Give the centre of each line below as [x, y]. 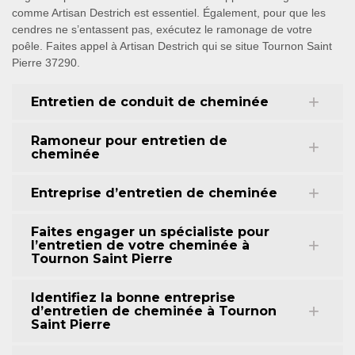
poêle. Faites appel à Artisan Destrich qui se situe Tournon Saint [172, 46]
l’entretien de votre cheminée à [140, 245]
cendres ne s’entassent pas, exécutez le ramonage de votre [162, 29]
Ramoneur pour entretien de [129, 141]
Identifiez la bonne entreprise [133, 298]
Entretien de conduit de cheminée [150, 102]
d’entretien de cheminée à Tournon [154, 311]
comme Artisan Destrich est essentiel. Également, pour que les [169, 13]
